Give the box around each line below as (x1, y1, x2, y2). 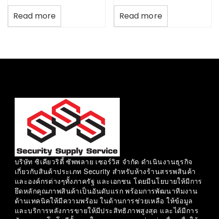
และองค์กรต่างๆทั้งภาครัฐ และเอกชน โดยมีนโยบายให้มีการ (15, 175, 202, 186)
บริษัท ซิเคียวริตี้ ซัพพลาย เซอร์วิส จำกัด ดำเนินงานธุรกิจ (15, 156, 193, 166)
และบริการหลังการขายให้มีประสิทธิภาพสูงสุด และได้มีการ (15, 205, 199, 215)
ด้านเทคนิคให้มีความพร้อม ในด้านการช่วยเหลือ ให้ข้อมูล (15, 195, 193, 205)
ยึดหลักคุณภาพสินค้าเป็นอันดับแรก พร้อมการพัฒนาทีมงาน (15, 185, 198, 196)
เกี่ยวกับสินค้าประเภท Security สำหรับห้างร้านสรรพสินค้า (15, 166, 196, 176)
